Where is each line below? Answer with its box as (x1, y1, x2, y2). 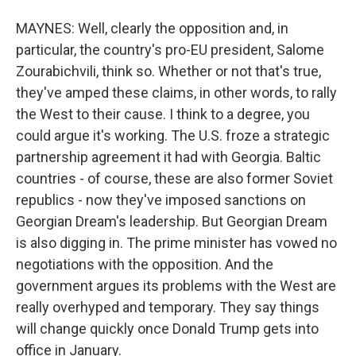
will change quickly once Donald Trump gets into (16, 320, 319, 337)
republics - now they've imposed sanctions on (16, 192, 306, 208)
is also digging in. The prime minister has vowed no (16, 234, 337, 251)
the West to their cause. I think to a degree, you (16, 106, 310, 122)
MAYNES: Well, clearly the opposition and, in (16, 20, 288, 37)
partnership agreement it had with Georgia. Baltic (16, 149, 321, 165)
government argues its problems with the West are (16, 277, 336, 294)
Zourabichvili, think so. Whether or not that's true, (16, 63, 321, 79)
